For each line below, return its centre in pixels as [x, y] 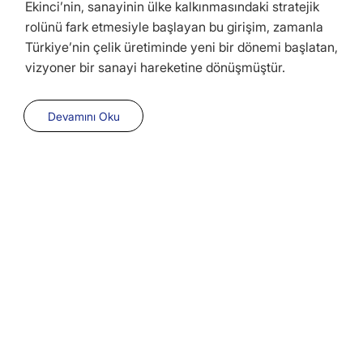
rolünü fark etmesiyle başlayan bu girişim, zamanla [175, 26]
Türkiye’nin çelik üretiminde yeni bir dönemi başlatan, [182, 47]
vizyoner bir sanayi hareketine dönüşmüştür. [156, 67]
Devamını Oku [83, 116]
